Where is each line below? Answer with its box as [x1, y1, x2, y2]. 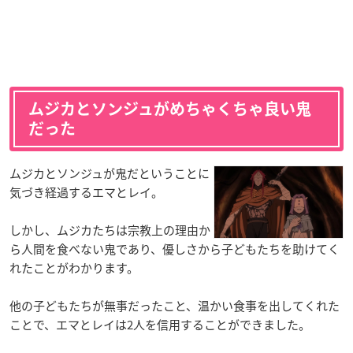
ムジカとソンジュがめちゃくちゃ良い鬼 [28, 100, 311, 117]
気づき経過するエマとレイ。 [9, 183, 163, 201]
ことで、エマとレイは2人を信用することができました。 [9, 315, 310, 333]
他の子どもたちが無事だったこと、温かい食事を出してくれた [9, 296, 340, 314]
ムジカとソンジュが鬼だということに [9, 164, 210, 182]
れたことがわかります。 [9, 258, 139, 277]
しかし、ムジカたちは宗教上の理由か [9, 221, 210, 239]
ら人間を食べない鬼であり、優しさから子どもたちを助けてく [9, 240, 340, 258]
